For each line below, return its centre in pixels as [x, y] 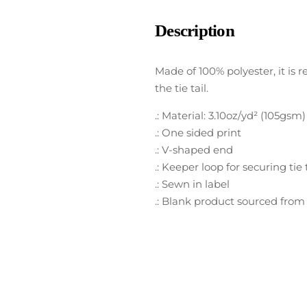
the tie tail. [183, 88]
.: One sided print [198, 132]
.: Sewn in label [193, 184]
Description [195, 31]
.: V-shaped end [194, 149]
